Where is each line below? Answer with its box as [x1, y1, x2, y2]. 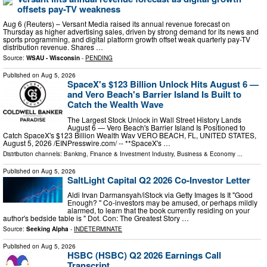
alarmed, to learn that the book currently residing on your [67, 205, 250, 216]
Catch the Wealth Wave [67, 98, 163, 111]
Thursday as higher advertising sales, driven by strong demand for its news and [3, 26, 259, 37]
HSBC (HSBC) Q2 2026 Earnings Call [67, 249, 221, 262]
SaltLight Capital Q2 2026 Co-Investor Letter [67, 173, 250, 187]
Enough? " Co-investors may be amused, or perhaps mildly [67, 197, 257, 208]
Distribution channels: [3, 149, 64, 158]
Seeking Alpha [26, 225, 69, 234]
